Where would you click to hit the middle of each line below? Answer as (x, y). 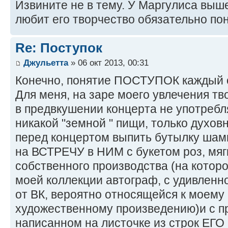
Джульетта (46, 63)
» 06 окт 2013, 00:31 (108, 63)
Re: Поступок (59, 48)
